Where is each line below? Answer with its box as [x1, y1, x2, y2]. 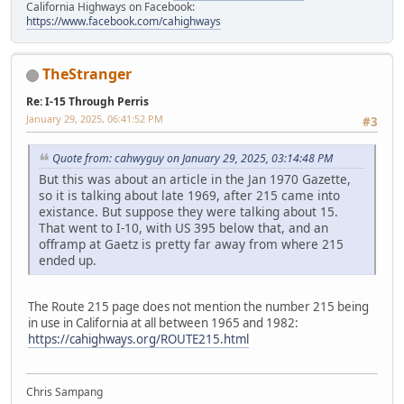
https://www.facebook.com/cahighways [26, 14, 221, 30]
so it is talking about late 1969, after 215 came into [39, 187, 340, 205]
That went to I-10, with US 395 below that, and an [39, 219, 328, 237]
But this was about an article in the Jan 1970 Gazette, [39, 170, 351, 188]
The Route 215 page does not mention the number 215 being [28, 298, 369, 316]
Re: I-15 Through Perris [26, 94, 149, 110]
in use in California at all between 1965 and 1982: [28, 315, 298, 332]
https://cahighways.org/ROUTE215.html [28, 331, 249, 348]
